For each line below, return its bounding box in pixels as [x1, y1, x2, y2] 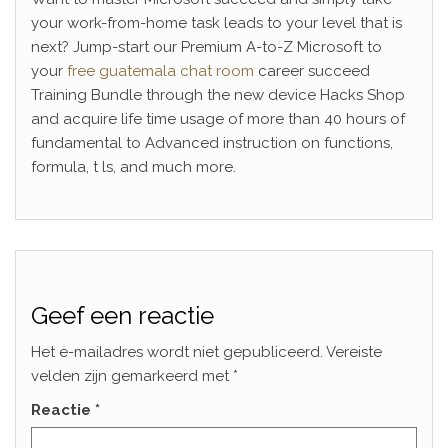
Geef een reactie [31, 301, 214, 330]
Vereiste [326, 343, 382, 361]
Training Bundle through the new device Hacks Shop [31, 86, 405, 104]
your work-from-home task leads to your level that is [31, 14, 402, 32]
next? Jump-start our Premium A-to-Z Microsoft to [31, 38, 382, 56]
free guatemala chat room [67, 62, 254, 80]
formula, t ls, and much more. [31, 158, 236, 176]
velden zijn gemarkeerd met [31, 367, 233, 385]
